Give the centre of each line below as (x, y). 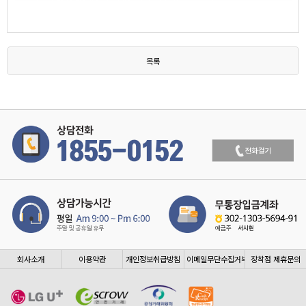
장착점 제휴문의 (276, 259)
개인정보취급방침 (153, 259)
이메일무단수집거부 (217, 259)
